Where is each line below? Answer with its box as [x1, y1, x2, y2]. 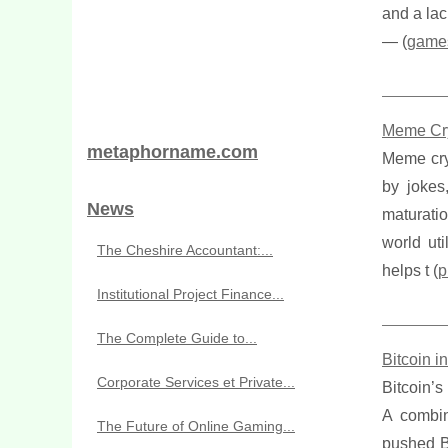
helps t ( [382, 262, 438, 279]
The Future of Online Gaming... [97, 418, 295, 434]
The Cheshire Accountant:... [97, 242, 273, 258]
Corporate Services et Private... [97, 374, 295, 390]
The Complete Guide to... [97, 330, 257, 346]
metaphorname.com [87, 142, 258, 162]
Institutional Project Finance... [97, 286, 284, 302]
